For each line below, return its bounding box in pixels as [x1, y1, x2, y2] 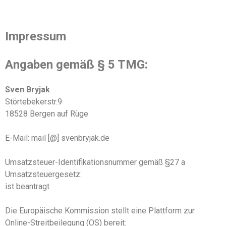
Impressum [5, 29, 66, 43]
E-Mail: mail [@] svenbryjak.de [5, 133, 111, 143]
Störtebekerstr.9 [5, 96, 62, 106]
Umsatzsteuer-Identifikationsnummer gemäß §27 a [5, 157, 185, 167]
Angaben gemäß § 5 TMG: [5, 57, 148, 72]
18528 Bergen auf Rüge [5, 108, 88, 119]
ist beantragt [5, 181, 49, 191]
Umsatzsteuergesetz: [5, 169, 82, 179]
